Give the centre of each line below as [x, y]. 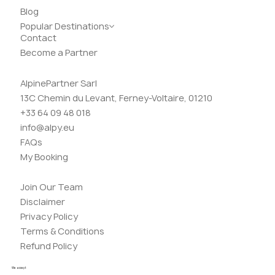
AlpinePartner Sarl [59, 83]
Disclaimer [43, 201]
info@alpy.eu [48, 128]
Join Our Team [52, 187]
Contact [39, 38]
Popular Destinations [65, 26]
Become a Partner [59, 53]
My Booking [45, 157]
